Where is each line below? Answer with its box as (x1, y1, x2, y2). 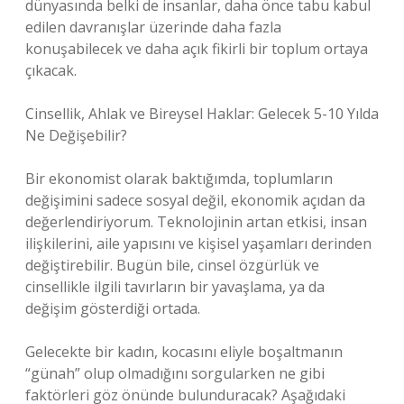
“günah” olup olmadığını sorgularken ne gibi (25, 363, 325, 383)
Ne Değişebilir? (25, 125, 127, 145)
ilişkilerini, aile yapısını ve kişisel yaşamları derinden (25, 234, 372, 253)
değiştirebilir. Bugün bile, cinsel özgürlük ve (25, 255, 319, 275)
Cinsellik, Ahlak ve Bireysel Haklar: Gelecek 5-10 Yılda (25, 104, 379, 124)
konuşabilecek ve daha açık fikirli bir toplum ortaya (25, 39, 368, 59)
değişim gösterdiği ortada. (25, 298, 200, 318)
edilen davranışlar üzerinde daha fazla (25, 17, 281, 37)
